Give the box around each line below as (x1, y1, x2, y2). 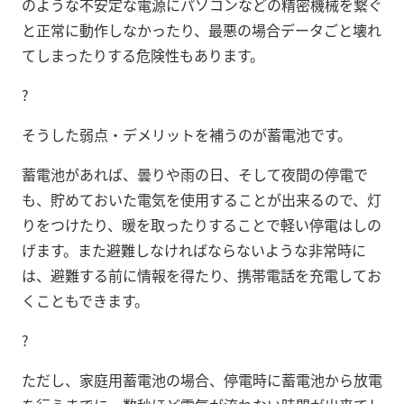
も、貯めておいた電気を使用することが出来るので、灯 (22, 188, 381, 210)
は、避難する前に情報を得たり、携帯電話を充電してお (22, 263, 381, 286)
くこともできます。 (22, 289, 149, 311)
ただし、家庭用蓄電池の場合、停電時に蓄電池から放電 (22, 368, 382, 390)
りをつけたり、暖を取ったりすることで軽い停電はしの (22, 213, 381, 235)
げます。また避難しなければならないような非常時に (22, 238, 366, 261)
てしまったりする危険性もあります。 (22, 43, 264, 66)
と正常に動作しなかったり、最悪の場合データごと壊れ (22, 18, 381, 41)
